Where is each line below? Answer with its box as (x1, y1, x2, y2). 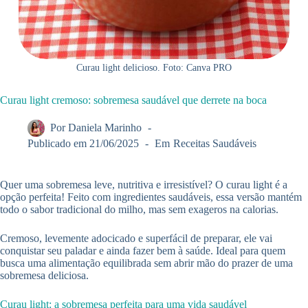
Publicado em (27, 137, 87, 150)
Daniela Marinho (68, 122, 142, 134)
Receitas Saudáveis (173, 137, 256, 150)
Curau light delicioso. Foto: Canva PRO (76, 63, 232, 74)
